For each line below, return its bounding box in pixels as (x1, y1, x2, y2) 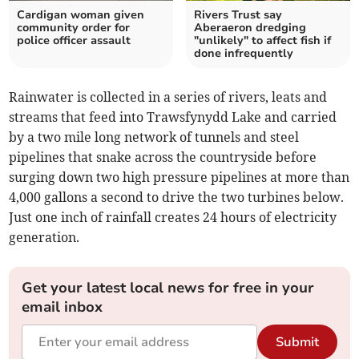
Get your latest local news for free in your (22, 277, 315, 297)
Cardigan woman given (17, 6, 145, 22)
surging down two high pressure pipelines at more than (9, 168, 350, 185)
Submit (275, 333, 319, 351)
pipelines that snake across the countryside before (9, 148, 317, 165)
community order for (17, 19, 131, 35)
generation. (9, 228, 80, 245)
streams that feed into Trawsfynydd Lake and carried (9, 108, 337, 125)
